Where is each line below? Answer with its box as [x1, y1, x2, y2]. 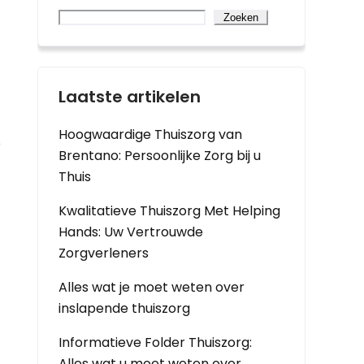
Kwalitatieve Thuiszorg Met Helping [58, 201, 280, 220]
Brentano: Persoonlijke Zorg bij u [58, 146, 261, 165]
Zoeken [223, 11, 258, 24]
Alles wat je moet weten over [58, 278, 245, 297]
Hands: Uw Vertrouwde [58, 223, 203, 241]
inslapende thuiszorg [58, 299, 190, 318]
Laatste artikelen [58, 85, 201, 108]
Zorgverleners [58, 244, 149, 262]
